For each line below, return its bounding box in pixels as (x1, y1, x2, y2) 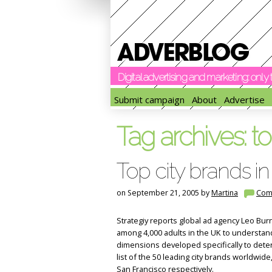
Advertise (224, 93, 265, 106)
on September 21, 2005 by (117, 188, 211, 198)
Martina (211, 188, 238, 198)
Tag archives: (117, 121, 252, 152)
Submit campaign (114, 93, 185, 106)
